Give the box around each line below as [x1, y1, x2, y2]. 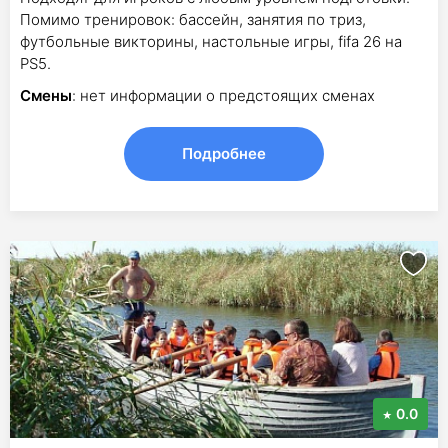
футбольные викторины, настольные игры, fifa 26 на [20, 32, 402, 51]
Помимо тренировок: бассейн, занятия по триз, [20, 10, 366, 29]
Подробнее [182, 144, 266, 163]
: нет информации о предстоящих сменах [72, 86, 375, 105]
